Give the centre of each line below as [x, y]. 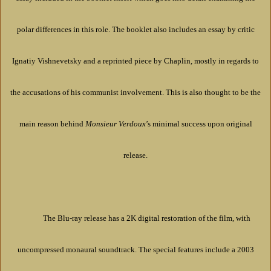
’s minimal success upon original [199, 124]
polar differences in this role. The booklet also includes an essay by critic [135, 30]
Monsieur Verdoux [115, 124]
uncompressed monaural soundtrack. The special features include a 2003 [135, 250]
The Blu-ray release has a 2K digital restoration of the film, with [146, 218]
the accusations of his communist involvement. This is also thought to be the [135, 93]
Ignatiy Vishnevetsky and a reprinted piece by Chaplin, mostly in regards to [135, 61]
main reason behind [52, 124]
